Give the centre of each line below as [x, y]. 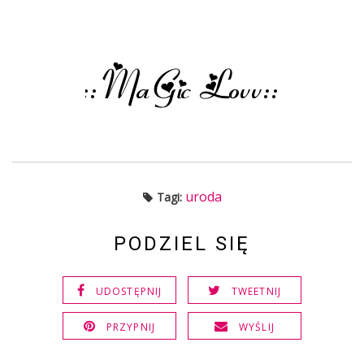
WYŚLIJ [257, 327]
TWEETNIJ [256, 291]
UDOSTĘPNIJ [129, 291]
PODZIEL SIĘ [182, 243]
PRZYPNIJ [131, 327]
